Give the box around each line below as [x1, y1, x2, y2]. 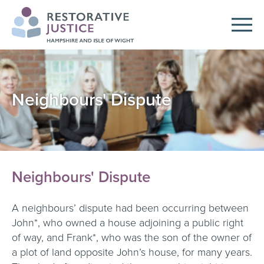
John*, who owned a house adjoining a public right [12, 216, 243, 229]
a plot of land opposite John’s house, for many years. [12, 246, 252, 259]
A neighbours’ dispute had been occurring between [12, 202, 249, 214]
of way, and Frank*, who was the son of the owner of [12, 231, 252, 244]
